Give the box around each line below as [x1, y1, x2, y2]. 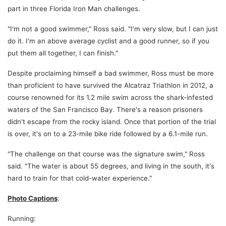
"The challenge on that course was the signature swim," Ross [8, 149, 205, 158]
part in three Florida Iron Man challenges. [8, 4, 140, 13]
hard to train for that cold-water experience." [8, 174, 152, 182]
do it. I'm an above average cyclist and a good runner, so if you [8, 36, 209, 45]
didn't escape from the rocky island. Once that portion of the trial [8, 117, 216, 126]
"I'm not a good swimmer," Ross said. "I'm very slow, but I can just [8, 24, 218, 33]
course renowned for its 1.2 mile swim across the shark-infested [8, 93, 213, 101]
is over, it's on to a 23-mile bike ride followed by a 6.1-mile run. [8, 129, 208, 138]
